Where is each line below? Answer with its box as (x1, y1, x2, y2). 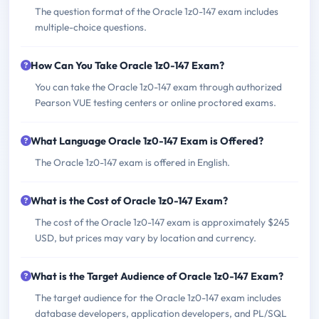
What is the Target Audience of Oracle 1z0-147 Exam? (31, 270, 283, 283)
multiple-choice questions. (35, 21, 147, 34)
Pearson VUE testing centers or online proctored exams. (35, 96, 276, 110)
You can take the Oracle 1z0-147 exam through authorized (35, 80, 282, 94)
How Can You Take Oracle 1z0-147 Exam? (31, 59, 224, 73)
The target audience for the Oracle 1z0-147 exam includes (35, 291, 281, 305)
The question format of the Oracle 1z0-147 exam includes (35, 5, 278, 19)
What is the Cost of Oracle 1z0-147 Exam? (31, 194, 228, 208)
